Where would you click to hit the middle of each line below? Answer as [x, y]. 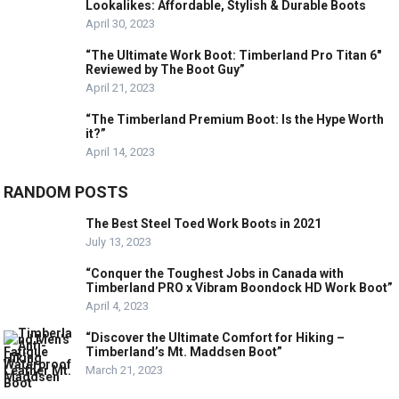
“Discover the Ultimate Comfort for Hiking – [216, 338]
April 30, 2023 [121, 24]
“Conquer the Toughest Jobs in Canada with [215, 274]
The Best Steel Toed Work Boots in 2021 [204, 224]
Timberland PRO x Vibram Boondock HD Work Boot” [240, 288]
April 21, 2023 [121, 88]
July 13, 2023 [119, 242]
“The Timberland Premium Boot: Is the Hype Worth [235, 120]
